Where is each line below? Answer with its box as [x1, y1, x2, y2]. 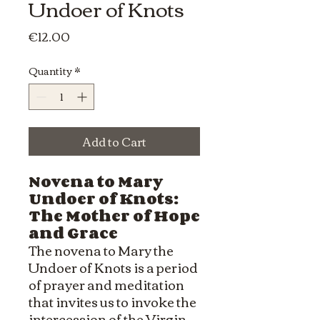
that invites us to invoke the [29, 289, 196, 314]
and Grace [29, 221, 118, 246]
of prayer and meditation [29, 272, 184, 297]
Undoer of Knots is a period [29, 255, 198, 280]
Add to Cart [82, 131, 146, 153]
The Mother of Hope [29, 204, 200, 229]
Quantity [29, 61, 72, 81]
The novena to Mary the [29, 238, 174, 263]
